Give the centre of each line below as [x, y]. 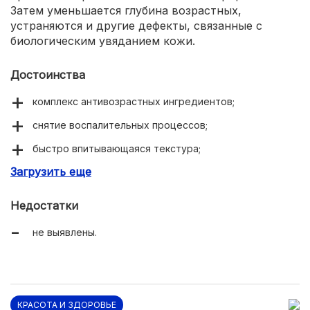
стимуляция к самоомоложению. [111, 172]
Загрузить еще [51, 172]
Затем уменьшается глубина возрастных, [126, 10]
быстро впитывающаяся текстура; [117, 148]
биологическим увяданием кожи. [103, 41]
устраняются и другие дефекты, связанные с [136, 26]
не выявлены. [65, 232]
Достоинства [48, 75]
